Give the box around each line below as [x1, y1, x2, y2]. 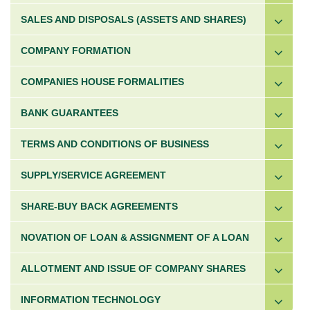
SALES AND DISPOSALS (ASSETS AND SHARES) [21, 14, 246, 25]
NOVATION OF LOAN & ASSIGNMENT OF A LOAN [21, 232, 249, 243]
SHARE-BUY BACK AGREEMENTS [21, 201, 178, 212]
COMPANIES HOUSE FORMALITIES [21, 76, 184, 87]
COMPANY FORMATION [21, 45, 131, 56]
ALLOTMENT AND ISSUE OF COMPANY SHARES [21, 263, 246, 274]
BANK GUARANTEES [21, 107, 118, 118]
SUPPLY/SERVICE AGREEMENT [21, 170, 166, 181]
